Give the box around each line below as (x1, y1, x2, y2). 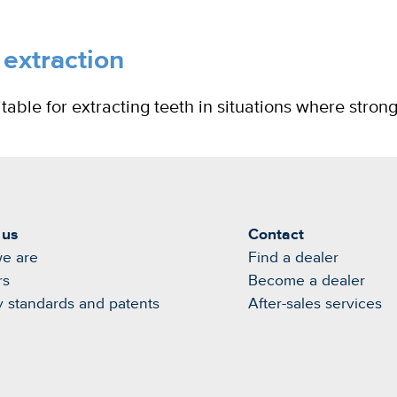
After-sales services (248, 296, 382, 313)
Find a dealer (248, 250, 339, 267)
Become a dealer (248, 273, 365, 290)
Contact (248, 227, 304, 244)
